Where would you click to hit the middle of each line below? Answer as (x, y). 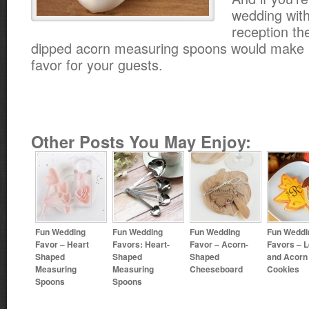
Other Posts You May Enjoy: (141, 141)
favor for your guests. (97, 64)
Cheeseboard (216, 269)
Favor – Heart (62, 244)
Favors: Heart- (141, 244)
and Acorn (287, 256)
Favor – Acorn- (219, 244)
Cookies (283, 269)
